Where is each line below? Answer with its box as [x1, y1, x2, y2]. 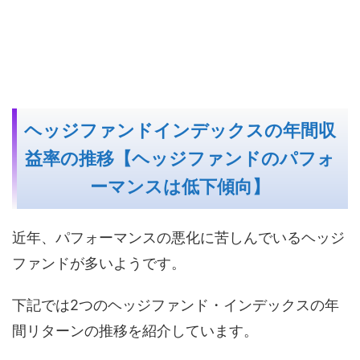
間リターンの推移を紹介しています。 [12, 321, 258, 339]
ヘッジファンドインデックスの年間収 [24, 120, 336, 141]
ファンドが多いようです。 [12, 254, 186, 272]
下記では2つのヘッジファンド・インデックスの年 [12, 296, 339, 313]
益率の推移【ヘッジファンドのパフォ [25, 148, 335, 169]
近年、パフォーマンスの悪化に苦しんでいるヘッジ [12, 228, 345, 246]
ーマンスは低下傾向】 [90, 176, 270, 197]
